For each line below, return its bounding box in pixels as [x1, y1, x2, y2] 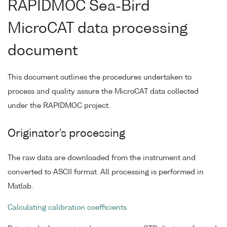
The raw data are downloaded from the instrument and [8, 155, 196, 162]
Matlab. [8, 183, 33, 191]
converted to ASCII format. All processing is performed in [8, 169, 204, 176]
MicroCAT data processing [8, 21, 187, 36]
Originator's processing [8, 129, 125, 140]
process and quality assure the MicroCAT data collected [8, 88, 199, 96]
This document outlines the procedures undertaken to [8, 74, 192, 82]
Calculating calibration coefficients [8, 204, 127, 212]
